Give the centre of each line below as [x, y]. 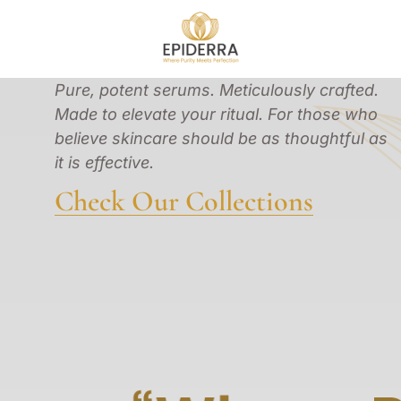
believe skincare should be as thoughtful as [222, 138]
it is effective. [105, 162]
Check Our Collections [184, 201]
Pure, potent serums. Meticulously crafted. [217, 90]
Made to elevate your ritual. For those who [217, 114]
